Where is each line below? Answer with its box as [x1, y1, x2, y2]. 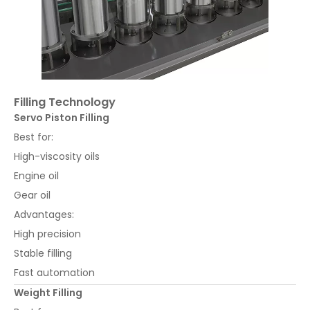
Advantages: [14, 208, 74, 222]
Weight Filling [14, 286, 82, 300]
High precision [14, 227, 81, 241]
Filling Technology [14, 94, 116, 111]
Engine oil [14, 169, 59, 183]
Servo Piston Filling [14, 111, 109, 125]
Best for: [14, 130, 53, 145]
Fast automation [14, 266, 95, 280]
